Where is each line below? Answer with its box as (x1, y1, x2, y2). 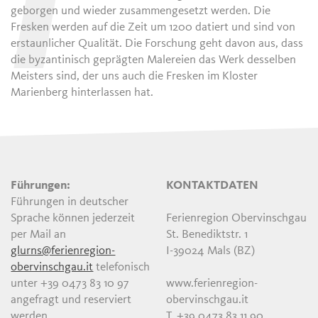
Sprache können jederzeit (11, 212, 136, 225)
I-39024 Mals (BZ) (166, 245, 255, 258)
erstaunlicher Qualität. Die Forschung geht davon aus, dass (11, 38, 304, 50)
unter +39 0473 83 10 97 (11, 278, 130, 290)
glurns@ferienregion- (11, 245, 116, 258)
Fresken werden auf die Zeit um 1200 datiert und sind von (11, 21, 296, 34)
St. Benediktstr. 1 (166, 229, 248, 241)
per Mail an (11, 229, 67, 241)
